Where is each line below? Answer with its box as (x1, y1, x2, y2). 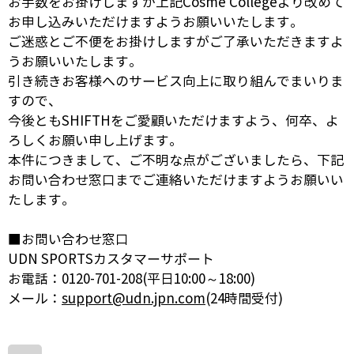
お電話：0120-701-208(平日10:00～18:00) (8, 270, 255, 288)
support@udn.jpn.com (62, 290, 205, 307)
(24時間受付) (205, 290, 283, 307)
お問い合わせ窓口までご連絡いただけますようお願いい (8, 171, 344, 189)
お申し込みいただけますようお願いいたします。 (8, 13, 303, 31)
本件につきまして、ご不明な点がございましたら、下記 (8, 152, 344, 169)
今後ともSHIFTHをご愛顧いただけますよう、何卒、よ (8, 112, 339, 130)
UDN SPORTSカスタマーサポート (8, 250, 214, 268)
